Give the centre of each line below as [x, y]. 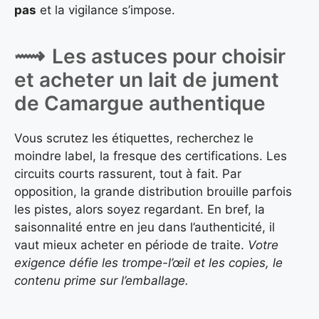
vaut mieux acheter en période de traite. [131, 245]
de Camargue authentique [140, 104]
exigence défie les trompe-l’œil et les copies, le [148, 263]
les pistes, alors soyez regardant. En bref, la [140, 210]
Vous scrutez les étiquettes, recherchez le [134, 138]
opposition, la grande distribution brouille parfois [153, 192]
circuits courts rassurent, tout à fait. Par [128, 174]
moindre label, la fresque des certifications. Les [151, 156]
